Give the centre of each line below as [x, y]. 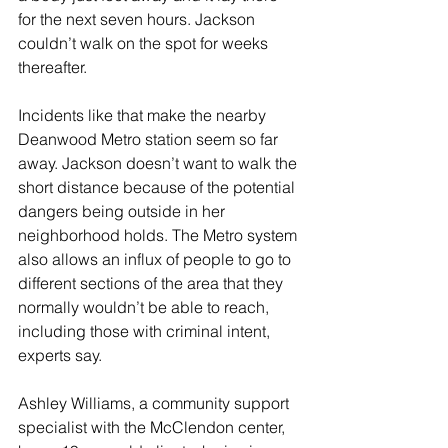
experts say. [62, 355]
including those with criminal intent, [146, 331]
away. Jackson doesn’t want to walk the [159, 163]
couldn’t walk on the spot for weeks [145, 43]
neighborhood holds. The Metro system [159, 235]
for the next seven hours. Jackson [138, 19]
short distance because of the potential [158, 187]
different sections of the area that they [152, 283]
